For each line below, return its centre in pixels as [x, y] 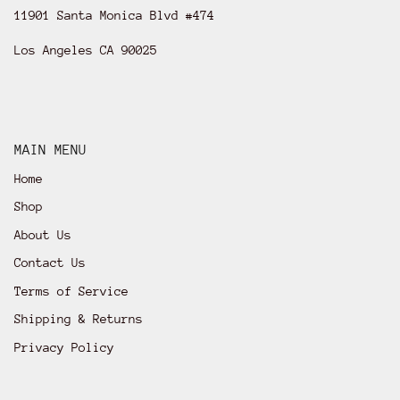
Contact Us [50, 263]
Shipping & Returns [79, 319]
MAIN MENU [50, 150]
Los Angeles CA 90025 [86, 50]
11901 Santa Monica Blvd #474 [114, 15]
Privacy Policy [64, 347]
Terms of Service [71, 291]
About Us [43, 234]
